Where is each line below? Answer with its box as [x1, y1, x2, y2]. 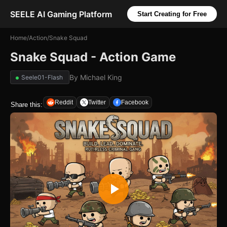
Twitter [88, 99, 106, 106]
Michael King [80, 73, 122, 82]
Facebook [121, 99, 148, 106]
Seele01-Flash [21, 73, 63, 81]
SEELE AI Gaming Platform [10, 9, 112, 19]
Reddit [55, 99, 73, 106]
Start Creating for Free [137, 10, 207, 18]
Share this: [11, 100, 43, 108]
